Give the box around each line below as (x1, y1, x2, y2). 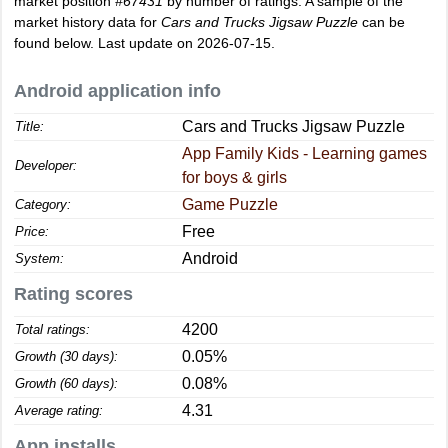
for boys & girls (182, 169, 287, 186)
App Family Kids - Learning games (182, 145, 427, 162)
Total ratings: (15, 322, 90, 337)
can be (358, 14, 405, 30)
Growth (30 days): (15, 349, 118, 364)
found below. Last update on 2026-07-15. (14, 35, 275, 51)
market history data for (14, 14, 161, 30)
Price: (15, 224, 49, 239)
